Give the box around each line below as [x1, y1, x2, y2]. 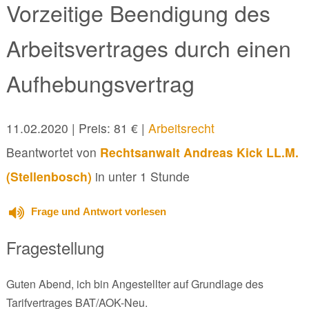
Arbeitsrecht [148, 119, 215, 137]
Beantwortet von [6, 143, 100, 161]
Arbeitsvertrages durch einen [6, 32, 291, 64]
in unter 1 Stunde [91, 167, 190, 185]
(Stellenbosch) [6, 167, 92, 185]
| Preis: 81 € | [68, 119, 148, 137]
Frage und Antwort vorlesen [30, 205, 166, 217]
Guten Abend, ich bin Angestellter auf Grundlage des [6, 275, 263, 292]
